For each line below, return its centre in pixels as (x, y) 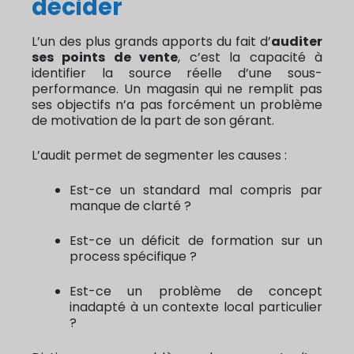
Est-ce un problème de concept (196, 292)
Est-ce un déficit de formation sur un (196, 241)
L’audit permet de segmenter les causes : (159, 156)
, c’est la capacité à (250, 58)
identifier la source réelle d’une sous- (177, 73)
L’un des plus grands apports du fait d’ (151, 42)
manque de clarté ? (130, 206)
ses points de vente (105, 58)
